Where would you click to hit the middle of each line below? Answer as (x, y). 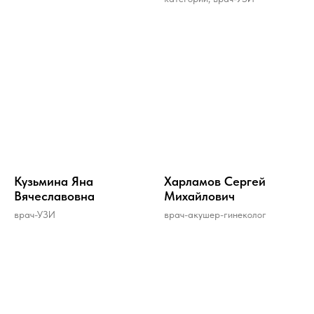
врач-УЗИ (35, 214)
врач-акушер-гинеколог (215, 214)
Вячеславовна (54, 196)
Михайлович (199, 196)
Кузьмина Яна (54, 181)
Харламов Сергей (215, 181)
